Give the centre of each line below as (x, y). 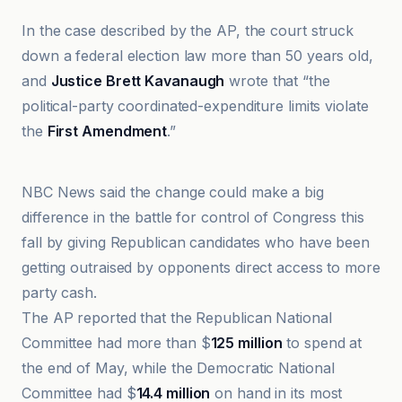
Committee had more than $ (116, 343)
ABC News (79, 141)
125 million (246, 343)
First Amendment (107, 131)
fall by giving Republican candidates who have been (196, 242)
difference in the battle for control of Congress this (193, 217)
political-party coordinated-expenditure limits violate (195, 106)
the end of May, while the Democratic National (178, 368)
